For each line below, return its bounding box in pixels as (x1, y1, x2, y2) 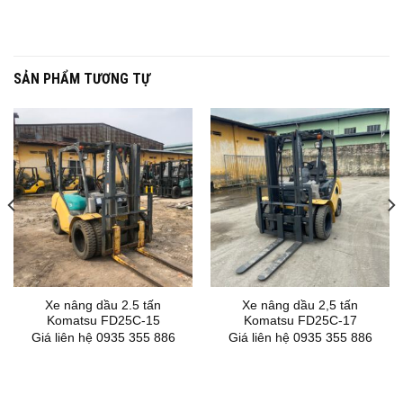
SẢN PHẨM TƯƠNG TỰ (13, 69, 150, 87)
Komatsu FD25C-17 (243, 314, 357, 328)
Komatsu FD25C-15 (46, 314, 160, 328)
